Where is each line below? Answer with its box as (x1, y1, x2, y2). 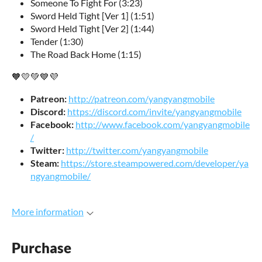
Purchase (12, 239, 71, 257)
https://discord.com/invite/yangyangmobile (67, 106, 242, 117)
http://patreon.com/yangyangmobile (68, 93, 215, 104)
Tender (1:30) (30, 36, 84, 47)
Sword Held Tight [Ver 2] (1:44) (30, 23, 154, 34)
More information (12, 206, 84, 217)
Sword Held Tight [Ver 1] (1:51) (30, 10, 154, 21)
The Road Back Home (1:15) (30, 49, 142, 60)
